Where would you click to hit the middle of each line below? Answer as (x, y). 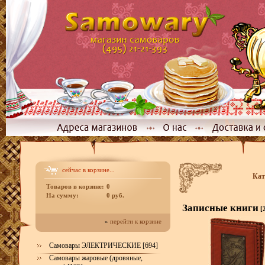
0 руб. (115, 195)
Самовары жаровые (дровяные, (96, 258)
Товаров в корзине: (75, 187)
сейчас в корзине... (88, 170)
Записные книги (220, 208)
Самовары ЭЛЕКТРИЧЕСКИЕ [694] (104, 245)
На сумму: (62, 195)
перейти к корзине (136, 222)
